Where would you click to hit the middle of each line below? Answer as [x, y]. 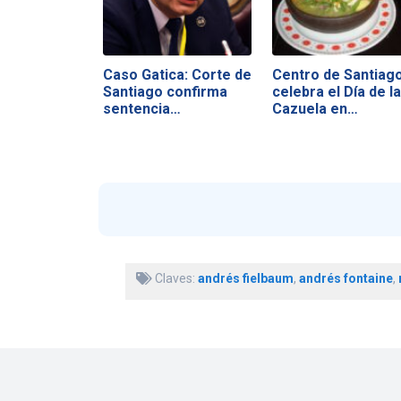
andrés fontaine [346, 278]
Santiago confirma [165, 92]
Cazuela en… [315, 109]
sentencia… [141, 109]
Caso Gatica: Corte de [177, 75]
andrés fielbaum [245, 278]
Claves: [175, 278]
